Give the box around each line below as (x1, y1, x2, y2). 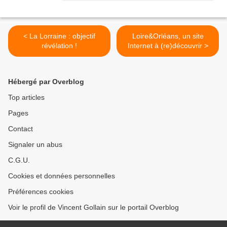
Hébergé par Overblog (8, 78, 84, 86)
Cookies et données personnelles (8, 172, 115, 180)
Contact (8, 125, 33, 133)
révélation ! (42, 42, 77, 50)
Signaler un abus (8, 140, 62, 149)
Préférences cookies (8, 187, 73, 196)
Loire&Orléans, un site (132, 32, 204, 41)
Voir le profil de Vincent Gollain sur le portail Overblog (8, 203, 179, 212)
